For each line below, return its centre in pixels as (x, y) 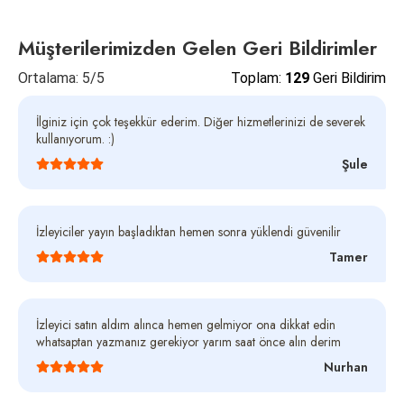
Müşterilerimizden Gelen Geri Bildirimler (197, 47)
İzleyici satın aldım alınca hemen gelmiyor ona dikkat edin (186, 324)
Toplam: (258, 78)
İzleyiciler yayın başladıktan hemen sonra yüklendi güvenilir (188, 231)
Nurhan (346, 367)
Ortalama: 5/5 (61, 78)
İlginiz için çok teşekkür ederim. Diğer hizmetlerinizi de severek (201, 121)
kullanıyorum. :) (75, 138)
